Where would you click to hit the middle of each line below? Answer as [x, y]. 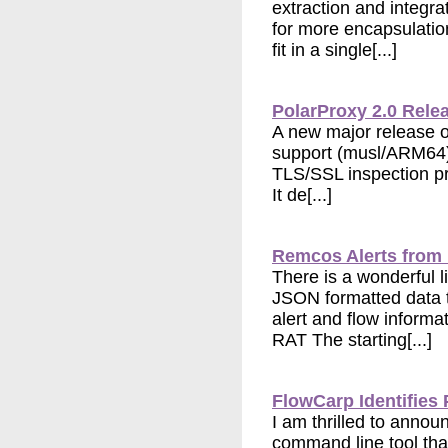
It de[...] [302, 195]
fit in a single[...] [334, 50]
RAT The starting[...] [352, 340]
